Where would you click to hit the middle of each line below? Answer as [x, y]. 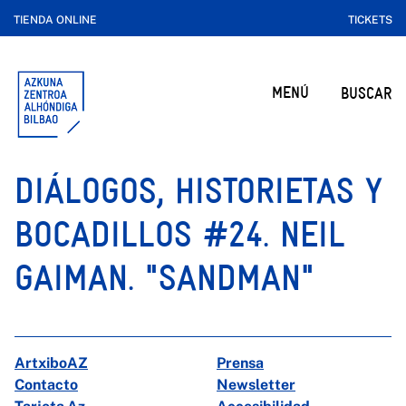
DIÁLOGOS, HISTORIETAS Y [198, 191]
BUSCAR [366, 93]
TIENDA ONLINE [55, 20]
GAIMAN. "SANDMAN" [164, 278]
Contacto [46, 385]
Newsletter [256, 385]
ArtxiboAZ [51, 363]
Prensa [240, 363]
